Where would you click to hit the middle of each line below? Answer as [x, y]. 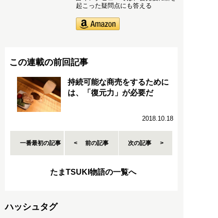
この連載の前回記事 [48, 62]
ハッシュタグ [31, 207]
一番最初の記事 [41, 143]
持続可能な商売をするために [118, 82]
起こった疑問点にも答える [114, 5]
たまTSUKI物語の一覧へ [93, 172]
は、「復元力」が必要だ [110, 92]
